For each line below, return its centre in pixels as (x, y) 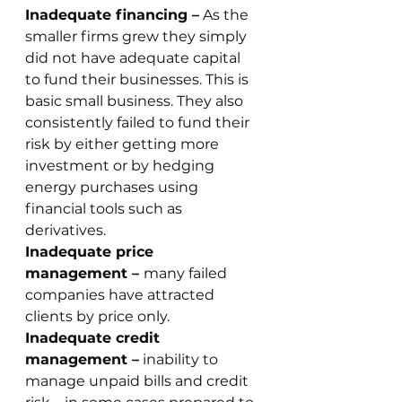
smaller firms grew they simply (138, 36)
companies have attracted (122, 295)
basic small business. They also (136, 101)
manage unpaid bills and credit (139, 381)
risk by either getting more (124, 144)
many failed (187, 273)
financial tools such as (105, 209)
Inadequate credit (95, 338)
